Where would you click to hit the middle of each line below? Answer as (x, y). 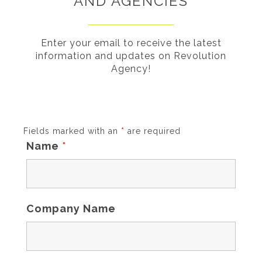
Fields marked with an (72, 131)
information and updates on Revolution (131, 56)
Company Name (71, 208)
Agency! (131, 69)
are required (153, 131)
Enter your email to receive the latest (131, 43)
